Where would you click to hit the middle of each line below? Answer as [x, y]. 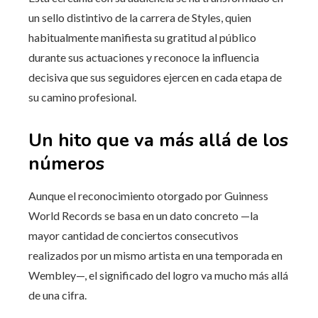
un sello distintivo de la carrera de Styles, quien [140, 17]
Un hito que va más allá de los [158, 140]
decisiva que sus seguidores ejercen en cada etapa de [155, 77]
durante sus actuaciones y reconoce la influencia [144, 57]
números [66, 163]
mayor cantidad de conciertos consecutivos [133, 235]
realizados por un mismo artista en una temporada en [155, 255]
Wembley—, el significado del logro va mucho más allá [158, 275]
